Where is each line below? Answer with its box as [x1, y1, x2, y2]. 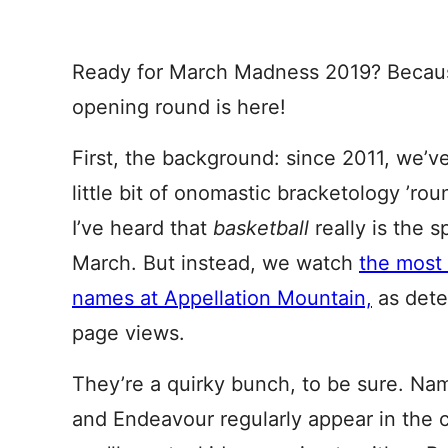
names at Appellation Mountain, [72, 286, 372, 310]
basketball [213, 216, 315, 240]
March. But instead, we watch [72, 251, 359, 275]
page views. [72, 321, 185, 345]
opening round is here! [72, 95, 286, 119]
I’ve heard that [72, 216, 213, 240]
